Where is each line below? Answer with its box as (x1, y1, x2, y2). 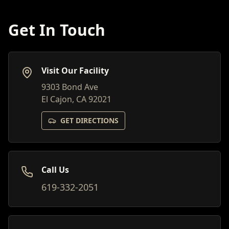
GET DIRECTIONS (60, 116, 119, 126)
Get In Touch (8, 19, 105, 41)
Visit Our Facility (41, 65, 109, 77)
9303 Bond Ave (41, 81, 98, 93)
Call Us (41, 164, 69, 176)
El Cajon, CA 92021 (41, 94, 111, 105)
